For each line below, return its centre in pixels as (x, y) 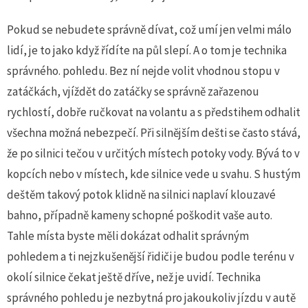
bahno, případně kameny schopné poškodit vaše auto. (140, 215)
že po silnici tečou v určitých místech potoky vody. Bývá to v (153, 153)
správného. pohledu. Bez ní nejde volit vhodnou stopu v (143, 70)
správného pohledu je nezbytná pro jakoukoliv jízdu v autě (151, 297)
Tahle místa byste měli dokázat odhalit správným (128, 235)
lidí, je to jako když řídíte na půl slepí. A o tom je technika (147, 50)
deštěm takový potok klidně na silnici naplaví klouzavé (141, 194)
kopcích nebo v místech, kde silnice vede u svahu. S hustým (154, 174)
